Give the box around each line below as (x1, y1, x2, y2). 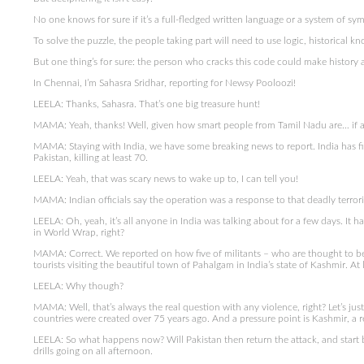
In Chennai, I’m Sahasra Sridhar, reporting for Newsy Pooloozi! (32, 78, 296, 88)
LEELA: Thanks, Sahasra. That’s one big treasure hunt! (32, 99, 260, 109)
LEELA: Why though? (32, 281, 123, 291)
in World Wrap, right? (32, 227, 124, 237)
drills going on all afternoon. (32, 346, 153, 356)
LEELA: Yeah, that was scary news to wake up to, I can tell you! (32, 174, 298, 184)
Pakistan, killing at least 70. (32, 153, 148, 162)
